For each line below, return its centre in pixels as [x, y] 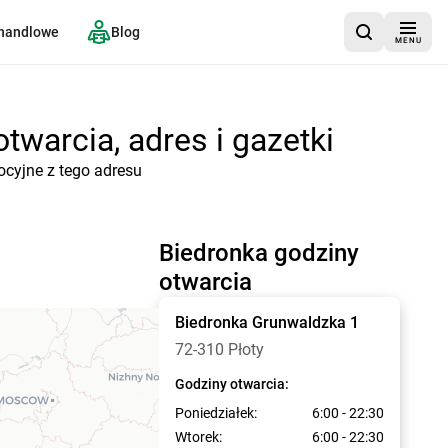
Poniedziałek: [215, 413]
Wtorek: [198, 437]
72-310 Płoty [219, 349]
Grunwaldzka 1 [305, 322]
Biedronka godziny [258, 253]
